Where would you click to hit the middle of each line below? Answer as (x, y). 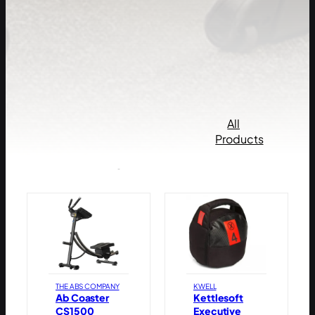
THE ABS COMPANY (88, 287)
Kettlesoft (218, 298)
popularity (77, 156)
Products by (86, 134)
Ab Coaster (82, 298)
